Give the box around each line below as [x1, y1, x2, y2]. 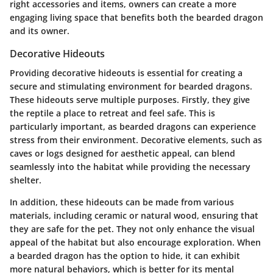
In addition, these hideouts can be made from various [10, 196, 234, 208]
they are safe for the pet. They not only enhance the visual [10, 223, 255, 235]
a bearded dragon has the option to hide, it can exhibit [10, 250, 240, 262]
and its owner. [10, 24, 69, 37]
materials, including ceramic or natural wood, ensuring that [10, 210, 258, 222]
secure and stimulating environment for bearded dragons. [10, 80, 252, 93]
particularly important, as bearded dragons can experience [10, 121, 256, 133]
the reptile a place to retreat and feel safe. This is [10, 107, 215, 119]
